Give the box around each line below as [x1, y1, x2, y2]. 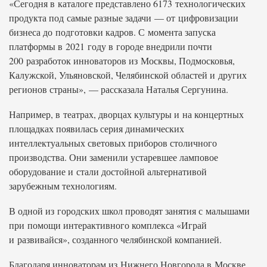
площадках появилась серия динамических [9, 122, 184, 135]
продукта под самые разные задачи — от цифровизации [9, 11, 238, 24]
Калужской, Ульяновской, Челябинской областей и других [9, 69, 247, 81]
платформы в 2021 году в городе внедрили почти [9, 40, 212, 52]
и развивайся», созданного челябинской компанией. [9, 233, 222, 246]
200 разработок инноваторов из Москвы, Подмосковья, [9, 54, 235, 67]
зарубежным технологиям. [9, 179, 117, 192]
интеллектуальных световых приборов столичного [9, 136, 217, 149]
